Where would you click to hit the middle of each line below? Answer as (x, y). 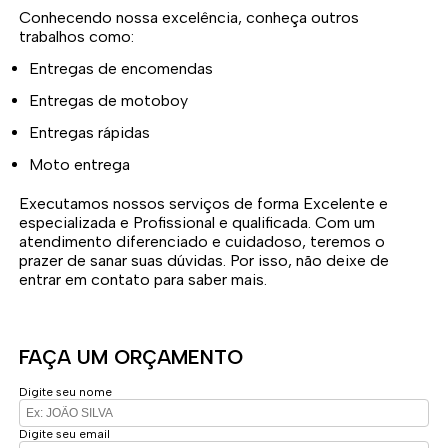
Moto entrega (87, 165)
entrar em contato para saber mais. (143, 280)
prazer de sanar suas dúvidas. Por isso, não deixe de (204, 261)
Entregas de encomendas (126, 69)
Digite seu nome (66, 392)
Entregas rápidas (95, 133)
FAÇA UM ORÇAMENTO (131, 357)
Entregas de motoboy (114, 101)
